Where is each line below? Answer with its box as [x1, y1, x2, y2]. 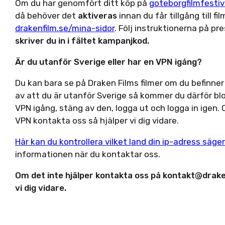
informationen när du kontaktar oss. [15, 149, 162, 159]
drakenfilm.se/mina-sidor [15, 23, 115, 33]
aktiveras [78, 11, 117, 21]
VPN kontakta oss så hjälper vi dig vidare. [15, 116, 181, 126]
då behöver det [15, 11, 78, 21]
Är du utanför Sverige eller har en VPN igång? [15, 57, 202, 67]
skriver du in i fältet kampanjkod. [15, 36, 149, 46]
